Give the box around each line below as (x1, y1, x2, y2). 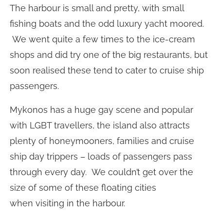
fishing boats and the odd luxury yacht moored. (10, 18, 204, 29)
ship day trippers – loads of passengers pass (10, 151, 192, 162)
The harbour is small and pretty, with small (10, 3, 184, 14)
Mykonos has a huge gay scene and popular (10, 105, 193, 115)
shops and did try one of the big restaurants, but (10, 50, 208, 60)
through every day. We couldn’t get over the (10, 167, 193, 178)
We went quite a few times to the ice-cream (10, 34, 195, 45)
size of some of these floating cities (10, 182, 156, 193)
